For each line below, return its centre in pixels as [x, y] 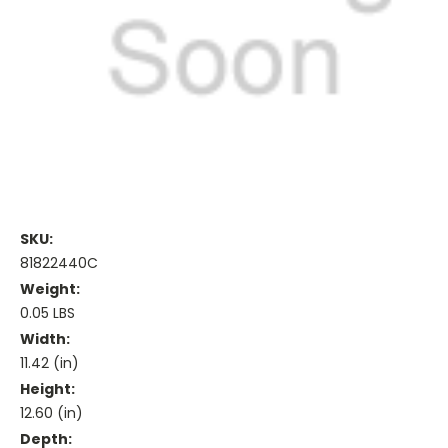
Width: [45, 339]
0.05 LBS [47, 313]
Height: [47, 389]
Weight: [50, 289]
